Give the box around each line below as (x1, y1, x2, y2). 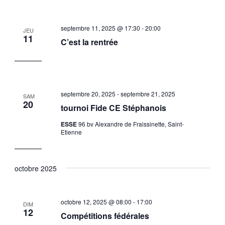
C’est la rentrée (60, 36, 118, 48)
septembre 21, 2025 (120, 89, 175, 98)
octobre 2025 (14, 163, 57, 173)
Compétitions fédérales (60, 210, 149, 222)
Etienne (60, 128, 82, 137)
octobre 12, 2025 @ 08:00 (60, 197, 132, 206)
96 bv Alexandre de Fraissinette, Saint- (78, 120, 184, 129)
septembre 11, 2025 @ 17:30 (60, 24, 140, 33)
